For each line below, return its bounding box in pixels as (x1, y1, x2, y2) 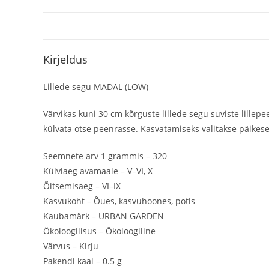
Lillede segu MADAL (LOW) (43, 81, 148, 92)
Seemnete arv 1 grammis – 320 (43, 150, 167, 162)
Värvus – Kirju (43, 240, 98, 252)
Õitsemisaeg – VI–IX (43, 180, 121, 192)
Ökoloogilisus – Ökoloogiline (43, 225, 156, 237)
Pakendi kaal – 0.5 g (43, 255, 122, 267)
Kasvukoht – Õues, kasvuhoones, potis (43, 195, 195, 207)
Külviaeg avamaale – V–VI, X (43, 165, 153, 177)
